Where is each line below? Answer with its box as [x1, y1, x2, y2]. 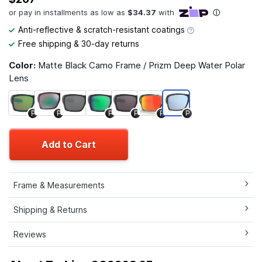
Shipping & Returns [13, 204, 87, 215]
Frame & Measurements [13, 180, 105, 190]
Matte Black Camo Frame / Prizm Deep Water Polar [38, 59, 245, 71]
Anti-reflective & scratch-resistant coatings [18, 24, 187, 35]
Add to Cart [42, 138, 96, 150]
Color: [9, 59, 38, 71]
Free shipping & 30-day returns [18, 38, 139, 49]
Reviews [13, 229, 46, 239]
